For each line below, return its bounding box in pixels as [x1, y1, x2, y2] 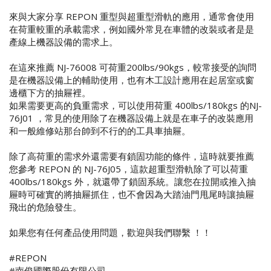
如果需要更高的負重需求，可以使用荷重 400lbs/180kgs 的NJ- [9, 99, 262, 111]
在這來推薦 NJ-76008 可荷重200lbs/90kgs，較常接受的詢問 [9, 60, 256, 73]
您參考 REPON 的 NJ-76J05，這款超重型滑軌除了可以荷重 [9, 162, 248, 175]
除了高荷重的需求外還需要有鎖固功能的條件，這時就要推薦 [9, 149, 254, 162]
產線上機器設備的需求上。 [9, 35, 118, 48]
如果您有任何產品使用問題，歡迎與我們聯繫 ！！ [9, 226, 211, 238]
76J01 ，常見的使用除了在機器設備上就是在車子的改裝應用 [9, 111, 253, 124]
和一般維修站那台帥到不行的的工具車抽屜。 [9, 124, 191, 137]
